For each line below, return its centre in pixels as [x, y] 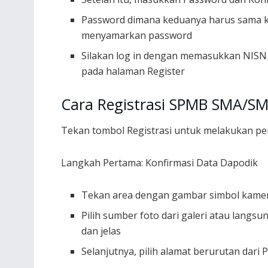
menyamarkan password [137, 35]
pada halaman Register [133, 71]
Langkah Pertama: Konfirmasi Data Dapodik [159, 162]
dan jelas [101, 231]
